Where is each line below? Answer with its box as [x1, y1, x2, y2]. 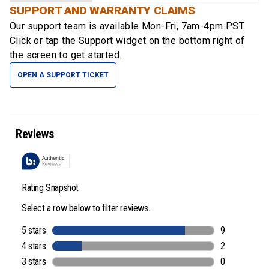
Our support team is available [10, 20, 142, 32]
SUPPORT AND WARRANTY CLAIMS [10, 4, 195, 18]
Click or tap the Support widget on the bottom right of [10, 35, 245, 47]
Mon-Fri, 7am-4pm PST [142, 20, 243, 32]
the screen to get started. [10, 49, 122, 61]
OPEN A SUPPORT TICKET [17, 71, 109, 80]
